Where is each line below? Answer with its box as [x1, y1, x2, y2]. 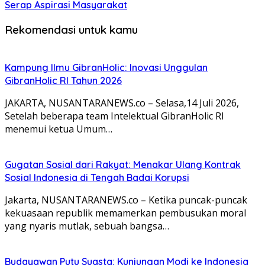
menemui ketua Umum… [5, 122, 112, 135]
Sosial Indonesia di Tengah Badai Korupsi [5, 171, 189, 183]
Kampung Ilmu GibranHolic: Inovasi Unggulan [5, 61, 208, 73]
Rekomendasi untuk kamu [5, 22, 138, 37]
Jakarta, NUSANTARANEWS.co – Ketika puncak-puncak [5, 193, 247, 206]
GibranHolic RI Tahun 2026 [5, 74, 122, 86]
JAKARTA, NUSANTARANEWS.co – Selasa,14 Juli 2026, [5, 96, 239, 109]
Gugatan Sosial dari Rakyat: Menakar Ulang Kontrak [5, 158, 241, 170]
